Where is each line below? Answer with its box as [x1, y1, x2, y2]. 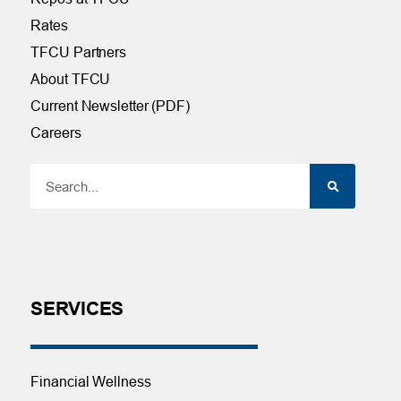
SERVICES [30, 297, 124, 320]
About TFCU [30, 70, 111, 87]
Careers [30, 124, 81, 141]
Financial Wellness [30, 373, 151, 390]
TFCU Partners [30, 43, 127, 60]
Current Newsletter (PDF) [30, 97, 190, 114]
